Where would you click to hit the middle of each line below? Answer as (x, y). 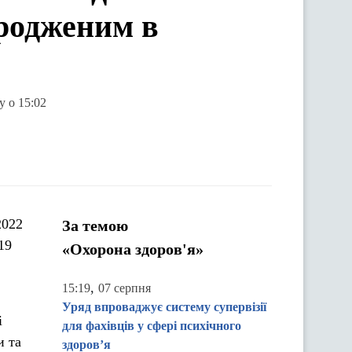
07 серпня (125, 288)
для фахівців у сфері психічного (152, 326)
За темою (95, 225)
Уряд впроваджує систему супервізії (164, 307)
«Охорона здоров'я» (133, 249)
